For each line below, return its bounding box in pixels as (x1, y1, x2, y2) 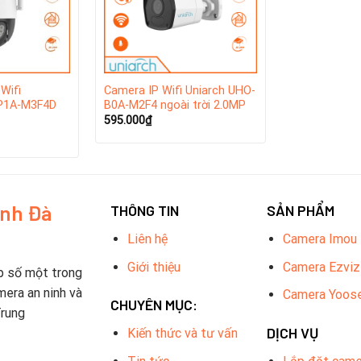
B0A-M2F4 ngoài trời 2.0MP (103, 98, 246, 112)
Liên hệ (127, 230, 168, 247)
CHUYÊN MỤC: (110, 296, 197, 314)
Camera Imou (283, 230, 358, 247)
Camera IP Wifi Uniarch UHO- (103, 83, 255, 98)
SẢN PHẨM (266, 201, 334, 219)
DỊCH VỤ (266, 323, 318, 342)
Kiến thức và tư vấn (127, 326, 238, 342)
